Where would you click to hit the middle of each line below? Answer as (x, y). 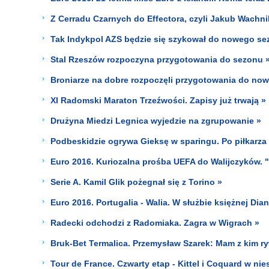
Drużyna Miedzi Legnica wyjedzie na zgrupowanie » (156, 120)
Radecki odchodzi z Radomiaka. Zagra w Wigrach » (155, 222)
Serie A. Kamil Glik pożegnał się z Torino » (136, 182)
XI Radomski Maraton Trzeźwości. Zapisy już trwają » (158, 100)
